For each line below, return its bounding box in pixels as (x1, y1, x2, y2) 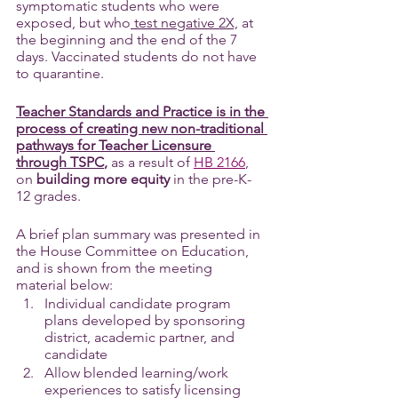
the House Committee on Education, (16, 243, 252, 259)
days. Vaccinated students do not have (16, 48, 260, 65)
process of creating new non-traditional (16, 120, 267, 137)
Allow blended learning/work (44, 364, 232, 381)
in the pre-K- (170, 171, 251, 187)
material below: (16, 276, 113, 293)
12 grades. (16, 187, 81, 204)
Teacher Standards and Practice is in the (16, 103, 268, 120)
